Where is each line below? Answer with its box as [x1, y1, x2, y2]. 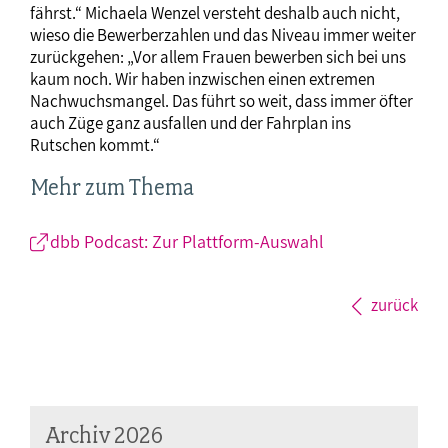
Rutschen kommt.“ [30, 134, 160, 157]
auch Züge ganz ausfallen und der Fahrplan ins [30, 112, 351, 135]
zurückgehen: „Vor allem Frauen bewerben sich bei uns [30, 46, 406, 69]
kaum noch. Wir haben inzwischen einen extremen [30, 68, 375, 91]
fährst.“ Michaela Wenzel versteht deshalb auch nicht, [30, 2, 400, 25]
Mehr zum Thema [30, 173, 194, 202]
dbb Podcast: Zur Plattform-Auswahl [50, 230, 324, 254]
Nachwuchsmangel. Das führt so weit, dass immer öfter [30, 90, 413, 113]
